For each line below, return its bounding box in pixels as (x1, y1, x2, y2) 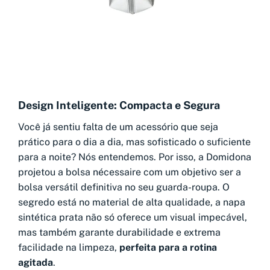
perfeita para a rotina (119, 242, 217, 254)
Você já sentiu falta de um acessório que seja (18, 121, 218, 133)
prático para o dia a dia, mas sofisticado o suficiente (18, 136, 251, 148)
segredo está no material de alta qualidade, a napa (18, 196, 245, 209)
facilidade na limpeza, (18, 242, 119, 254)
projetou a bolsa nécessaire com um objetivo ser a (18, 166, 241, 178)
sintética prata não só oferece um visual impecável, (18, 212, 247, 224)
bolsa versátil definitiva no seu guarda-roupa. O (18, 181, 230, 193)
